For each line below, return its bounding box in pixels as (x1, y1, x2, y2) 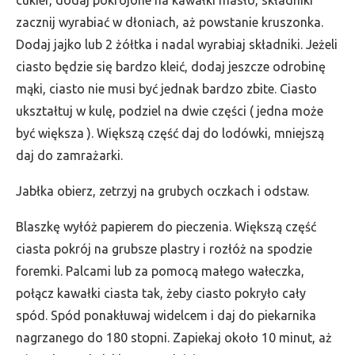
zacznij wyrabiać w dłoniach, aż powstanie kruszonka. (16, 15, 323, 29)
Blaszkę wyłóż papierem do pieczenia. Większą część (16, 219, 316, 234)
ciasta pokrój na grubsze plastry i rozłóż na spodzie (16, 242, 312, 256)
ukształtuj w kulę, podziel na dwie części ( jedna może (16, 104, 323, 118)
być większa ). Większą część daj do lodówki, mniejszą (16, 126, 324, 140)
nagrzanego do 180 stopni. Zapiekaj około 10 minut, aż (16, 330, 332, 345)
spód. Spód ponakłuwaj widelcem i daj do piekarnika (16, 308, 316, 323)
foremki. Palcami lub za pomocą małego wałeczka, (16, 264, 304, 278)
